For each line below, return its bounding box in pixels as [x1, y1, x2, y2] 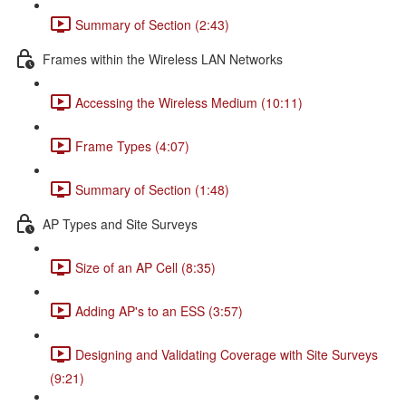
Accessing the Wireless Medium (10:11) [75, 92, 303, 111]
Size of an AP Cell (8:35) [75, 257, 216, 276]
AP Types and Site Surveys [43, 214, 198, 233]
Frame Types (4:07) [75, 136, 189, 155]
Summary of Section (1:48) [75, 179, 229, 198]
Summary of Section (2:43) [75, 14, 229, 34]
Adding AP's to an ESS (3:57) [75, 301, 243, 320]
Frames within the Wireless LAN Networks [43, 49, 283, 68]
